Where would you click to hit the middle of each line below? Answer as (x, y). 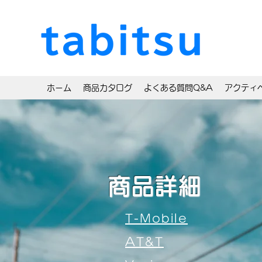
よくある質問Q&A (178, 87)
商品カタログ (108, 87)
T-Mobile (156, 218)
